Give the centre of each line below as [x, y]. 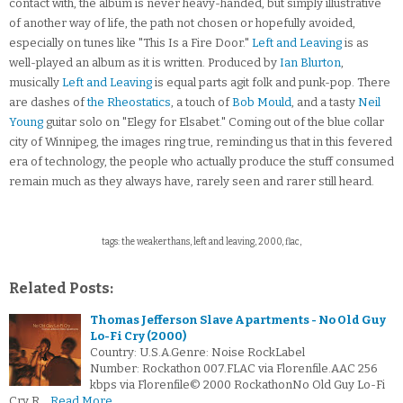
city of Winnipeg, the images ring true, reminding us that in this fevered [201, 142]
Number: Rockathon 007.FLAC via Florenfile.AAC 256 [234, 369]
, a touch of [201, 103]
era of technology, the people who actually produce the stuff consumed [201, 162]
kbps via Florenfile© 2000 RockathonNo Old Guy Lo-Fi [237, 385]
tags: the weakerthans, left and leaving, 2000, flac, [201, 242]
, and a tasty [325, 103]
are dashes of [48, 103]
